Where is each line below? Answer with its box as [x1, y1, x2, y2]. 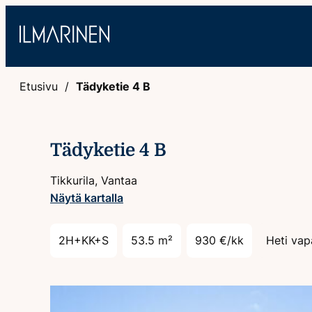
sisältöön [5, 24, 54, 38]
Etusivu [19, 79, 58, 93]
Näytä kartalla [50, 191, 123, 205]
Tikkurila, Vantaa [50, 173, 137, 187]
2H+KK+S [58, 233, 109, 247]
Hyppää [5, 6, 46, 20]
